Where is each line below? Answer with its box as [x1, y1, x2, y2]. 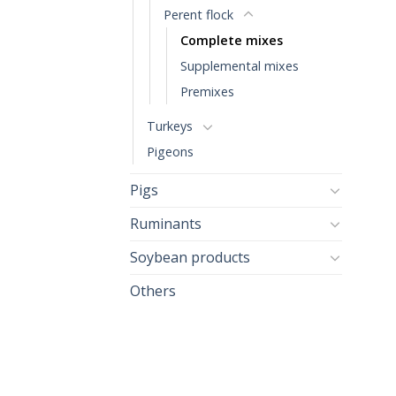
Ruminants [130, 213, 202, 233]
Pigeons [147, 142, 194, 160]
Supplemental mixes [180, 57, 299, 74]
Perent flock [164, 5, 233, 23]
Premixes [180, 82, 234, 100]
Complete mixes [180, 31, 283, 49]
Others [130, 280, 176, 301]
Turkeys [147, 117, 193, 134]
